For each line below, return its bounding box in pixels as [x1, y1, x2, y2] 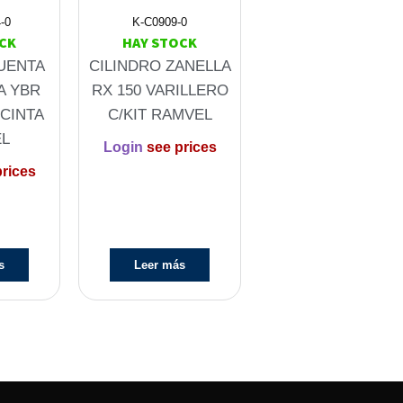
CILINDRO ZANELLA [88, 58, 231, 76]
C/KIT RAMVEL [107, 106, 212, 124]
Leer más [134, 257, 186, 272]
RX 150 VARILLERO [91, 82, 228, 100]
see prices [142, 139, 217, 155]
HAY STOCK [122, 33, 198, 52]
